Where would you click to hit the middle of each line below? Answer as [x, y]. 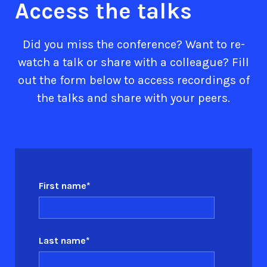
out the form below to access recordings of [133, 80]
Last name [62, 240]
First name [63, 185]
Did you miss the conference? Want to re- [133, 44]
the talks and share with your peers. [133, 98]
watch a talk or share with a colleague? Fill [133, 62]
